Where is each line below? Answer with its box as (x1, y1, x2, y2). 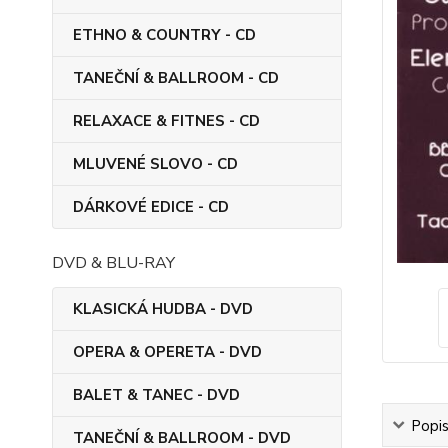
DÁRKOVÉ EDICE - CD (73, 197, 229, 217)
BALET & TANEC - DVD (73, 385, 240, 405)
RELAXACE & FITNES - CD (73, 111, 260, 131)
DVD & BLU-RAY (52, 252, 175, 274)
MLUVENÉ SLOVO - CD (73, 154, 238, 174)
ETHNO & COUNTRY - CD (73, 25, 256, 45)
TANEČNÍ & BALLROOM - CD (73, 68, 279, 88)
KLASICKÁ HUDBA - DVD (73, 299, 253, 319)
